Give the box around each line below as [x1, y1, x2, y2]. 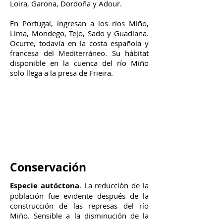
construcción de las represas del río [10, 201, 149, 211]
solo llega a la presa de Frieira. [10, 68, 113, 78]
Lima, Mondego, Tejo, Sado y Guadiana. [10, 28, 149, 38]
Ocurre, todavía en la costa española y [10, 38, 149, 48]
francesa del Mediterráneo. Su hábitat [10, 48, 149, 58]
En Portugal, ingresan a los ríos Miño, [10, 18, 149, 28]
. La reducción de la [79, 180, 149, 190]
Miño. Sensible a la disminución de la [10, 211, 149, 221]
